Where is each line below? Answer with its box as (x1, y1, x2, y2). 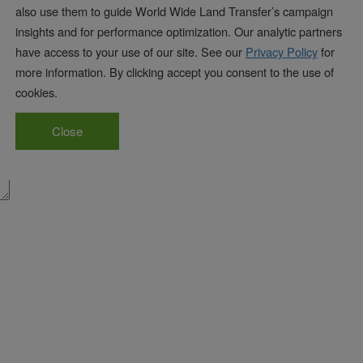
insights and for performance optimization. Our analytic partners (15, 22, 342, 40)
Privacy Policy (246, 42, 318, 60)
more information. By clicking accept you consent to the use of (15, 62, 334, 80)
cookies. (15, 83, 58, 100)
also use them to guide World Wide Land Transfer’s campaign (15, 2, 333, 19)
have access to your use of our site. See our (15, 42, 246, 60)
